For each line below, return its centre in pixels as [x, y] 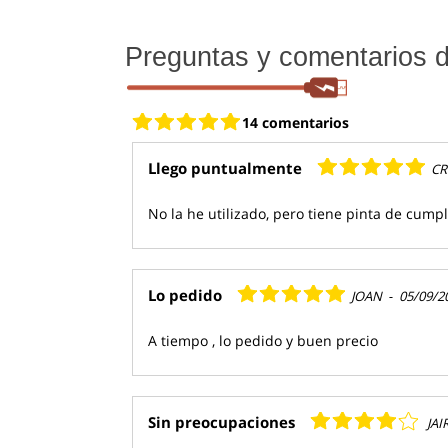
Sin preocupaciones [221, 421]
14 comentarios [295, 122]
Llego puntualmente [225, 167]
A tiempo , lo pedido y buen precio [263, 340]
